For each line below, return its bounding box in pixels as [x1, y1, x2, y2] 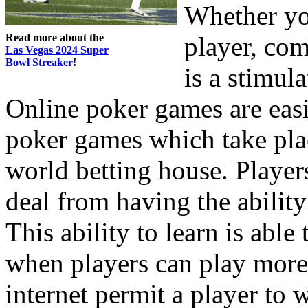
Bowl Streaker [5, 56, 73, 69]
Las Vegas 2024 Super [5, 44, 109, 56]
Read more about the [5, 32, 104, 44]
